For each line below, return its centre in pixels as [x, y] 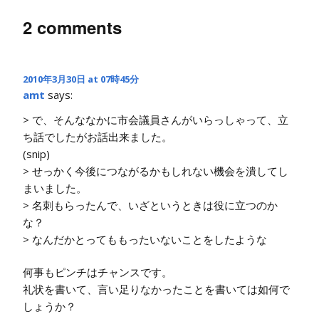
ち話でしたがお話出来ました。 [98, 136]
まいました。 [55, 188]
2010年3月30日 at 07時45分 [81, 79]
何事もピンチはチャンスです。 [98, 272]
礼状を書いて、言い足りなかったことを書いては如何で [156, 289]
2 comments [72, 27]
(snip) [36, 153]
